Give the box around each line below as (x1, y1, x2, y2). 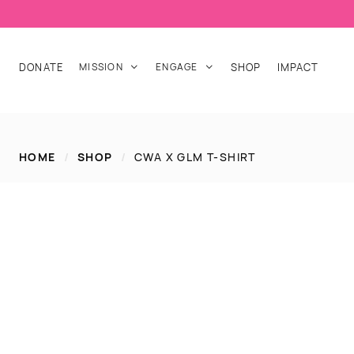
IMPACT (277, 60, 319, 74)
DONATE (19, 60, 64, 74)
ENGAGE (156, 60, 198, 73)
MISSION (79, 60, 123, 73)
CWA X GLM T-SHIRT (134, 149, 256, 164)
